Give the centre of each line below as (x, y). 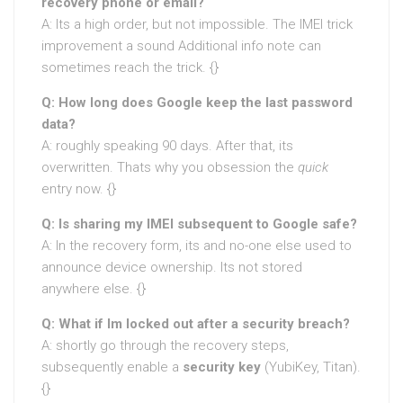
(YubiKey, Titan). (311, 367)
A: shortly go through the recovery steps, (165, 345)
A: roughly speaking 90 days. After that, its (167, 145)
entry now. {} (79, 188)
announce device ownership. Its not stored (172, 267)
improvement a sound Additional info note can (181, 45)
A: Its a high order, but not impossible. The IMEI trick (197, 24)
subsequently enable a (112, 367)
